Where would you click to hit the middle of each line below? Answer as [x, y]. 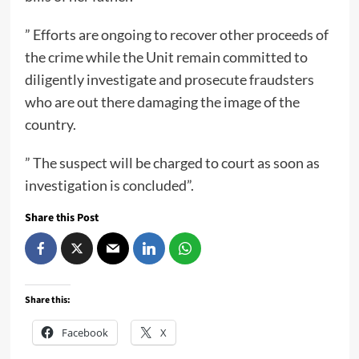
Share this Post [61, 218]
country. [50, 125]
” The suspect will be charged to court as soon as [172, 163]
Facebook [85, 333]
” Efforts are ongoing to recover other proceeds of [176, 35]
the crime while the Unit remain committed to [166, 57]
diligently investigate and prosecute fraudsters [169, 80]
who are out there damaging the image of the [162, 102]
